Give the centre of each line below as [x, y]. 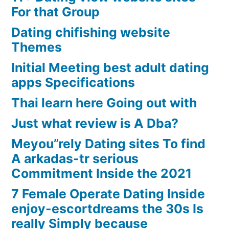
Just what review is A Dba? [95, 123]
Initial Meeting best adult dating [110, 68]
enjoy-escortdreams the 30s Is [107, 209]
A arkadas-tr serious [75, 159]
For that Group [55, 12]
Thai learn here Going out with [104, 103]
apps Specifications [73, 83]
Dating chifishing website [91, 32]
